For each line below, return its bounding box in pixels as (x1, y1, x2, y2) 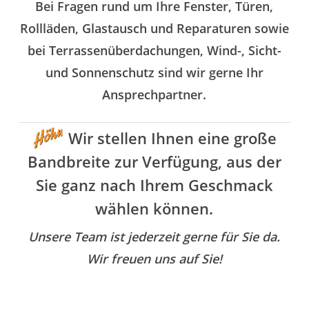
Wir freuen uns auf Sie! (86, 250, 222, 268)
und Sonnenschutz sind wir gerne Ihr (45, 64, 263, 81)
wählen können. (95, 198, 214, 219)
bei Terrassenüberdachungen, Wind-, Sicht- (27, 42, 281, 59)
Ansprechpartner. (102, 86, 207, 103)
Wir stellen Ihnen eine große (64, 128, 277, 149)
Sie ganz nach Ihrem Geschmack (35, 175, 273, 196)
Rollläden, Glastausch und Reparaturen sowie (19, 20, 289, 37)
